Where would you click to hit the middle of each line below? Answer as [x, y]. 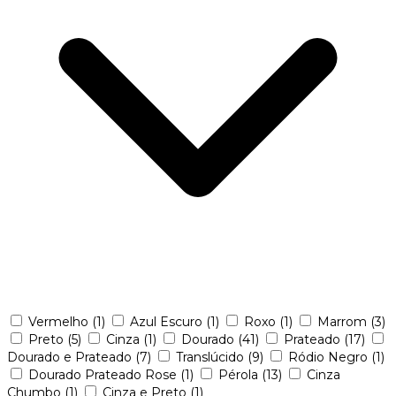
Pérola [240, 374]
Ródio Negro [330, 357]
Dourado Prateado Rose [104, 374]
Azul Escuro [168, 321]
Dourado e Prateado [71, 357]
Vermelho [60, 321]
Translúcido [212, 357]
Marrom [344, 321]
